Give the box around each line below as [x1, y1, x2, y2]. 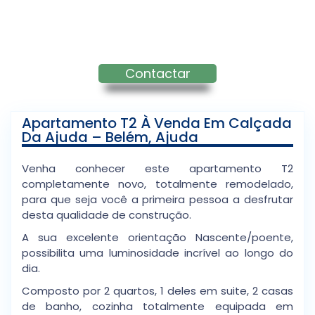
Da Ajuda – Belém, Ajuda [22, 127, 198, 148]
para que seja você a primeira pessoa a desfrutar [22, 192, 293, 207]
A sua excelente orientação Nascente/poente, [22, 230, 293, 245]
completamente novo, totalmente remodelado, [22, 176, 293, 192]
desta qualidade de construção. [22, 207, 191, 223]
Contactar [124, 65, 191, 83]
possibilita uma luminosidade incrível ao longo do [22, 245, 293, 261]
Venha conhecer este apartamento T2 [22, 161, 293, 176]
